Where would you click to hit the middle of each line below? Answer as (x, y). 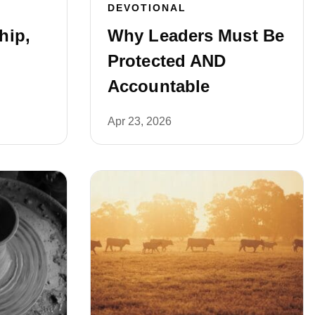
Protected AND (167, 60)
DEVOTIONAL (147, 7)
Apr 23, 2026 (140, 121)
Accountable (159, 86)
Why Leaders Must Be (196, 35)
